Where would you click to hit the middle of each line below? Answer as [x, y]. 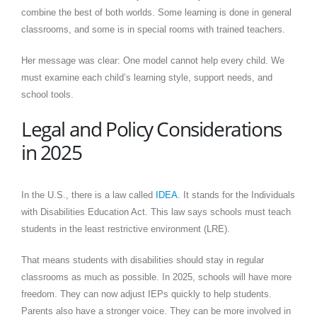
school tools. [47, 94]
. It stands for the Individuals [236, 195]
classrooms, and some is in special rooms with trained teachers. [153, 29]
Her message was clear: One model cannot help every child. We [153, 60]
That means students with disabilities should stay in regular [143, 260]
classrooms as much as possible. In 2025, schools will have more [156, 277]
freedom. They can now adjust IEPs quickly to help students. [146, 294]
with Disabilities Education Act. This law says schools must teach [156, 212]
